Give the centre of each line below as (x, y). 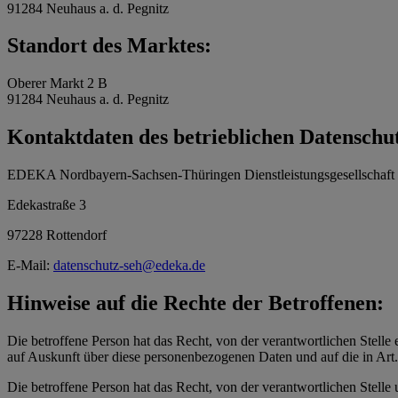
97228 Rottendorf (57, 235)
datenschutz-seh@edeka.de (129, 266)
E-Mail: (30, 266)
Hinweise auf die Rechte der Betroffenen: (195, 303)
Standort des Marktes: (109, 46)
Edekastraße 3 (47, 205)
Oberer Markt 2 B (57, 84)
